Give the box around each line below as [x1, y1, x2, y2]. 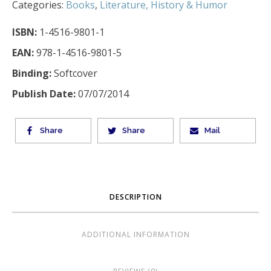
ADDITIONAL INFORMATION [81, 229, 190, 240]
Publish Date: [12, 87, 76, 101]
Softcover [51, 67, 97, 80]
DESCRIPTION [109, 192, 162, 203]
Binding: [12, 67, 51, 80]
